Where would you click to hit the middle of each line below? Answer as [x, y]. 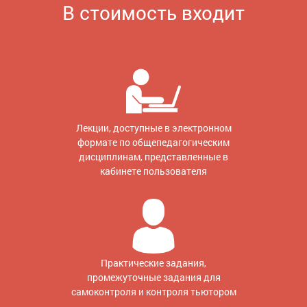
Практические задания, [153, 262]
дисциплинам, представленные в [153, 156]
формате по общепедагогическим [153, 142]
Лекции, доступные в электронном [153, 127]
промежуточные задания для [153, 277]
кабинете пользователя [153, 171]
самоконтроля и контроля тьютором [153, 291]
